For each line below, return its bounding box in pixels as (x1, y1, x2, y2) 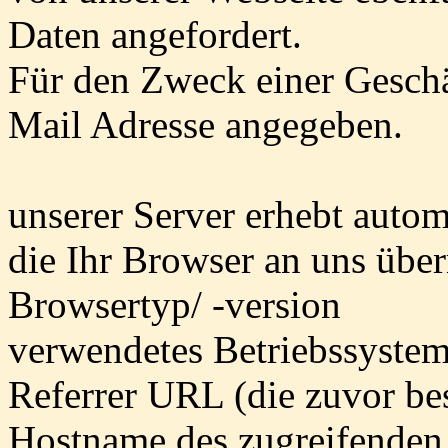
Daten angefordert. (8, 13, 302, 56)
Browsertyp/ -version (8, 283, 341, 326)
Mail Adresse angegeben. (8, 103, 413, 146)
